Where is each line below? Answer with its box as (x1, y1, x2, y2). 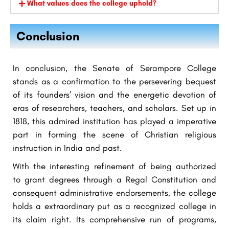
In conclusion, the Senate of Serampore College (13, 62, 216, 73)
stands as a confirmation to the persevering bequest (13, 76, 216, 86)
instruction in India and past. (13, 142, 122, 153)
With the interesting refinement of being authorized (13, 161, 216, 171)
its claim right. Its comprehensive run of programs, (13, 214, 216, 224)
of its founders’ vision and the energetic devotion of (13, 89, 216, 100)
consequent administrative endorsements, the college (13, 187, 216, 198)
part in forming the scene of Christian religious (13, 129, 216, 140)
